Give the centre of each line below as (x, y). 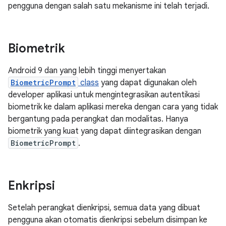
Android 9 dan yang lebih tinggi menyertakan (87, 71)
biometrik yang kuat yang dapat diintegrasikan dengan (105, 131)
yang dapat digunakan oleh (148, 83)
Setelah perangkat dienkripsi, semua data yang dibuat (104, 208)
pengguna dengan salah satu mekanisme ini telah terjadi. (109, 6)
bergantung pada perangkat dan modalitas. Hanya (98, 119)
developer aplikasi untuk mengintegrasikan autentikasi (104, 95)
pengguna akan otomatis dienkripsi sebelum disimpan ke (108, 220)
